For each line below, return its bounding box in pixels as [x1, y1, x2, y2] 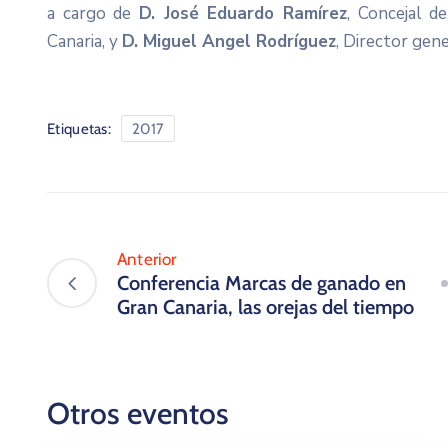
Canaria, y [47, 30, 122, 54]
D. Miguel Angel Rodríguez [122, 30, 336, 54]
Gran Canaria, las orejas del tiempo [117, 295, 414, 320]
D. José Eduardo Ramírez [139, 2, 347, 26]
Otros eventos [47, 395, 229, 433]
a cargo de [47, 2, 139, 26]
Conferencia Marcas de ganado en [117, 271, 406, 296]
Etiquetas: [47, 119, 111, 138]
